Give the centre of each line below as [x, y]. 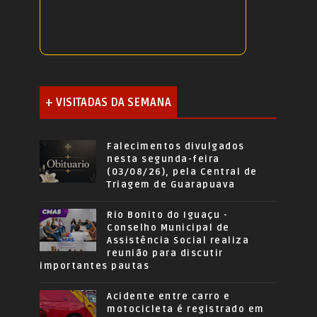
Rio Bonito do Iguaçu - [168, 215]
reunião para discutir [165, 253]
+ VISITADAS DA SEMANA [109, 102]
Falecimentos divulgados [176, 146]
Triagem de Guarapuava [171, 184]
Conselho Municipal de [168, 227]
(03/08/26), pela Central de [182, 172]
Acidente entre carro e [169, 296]
